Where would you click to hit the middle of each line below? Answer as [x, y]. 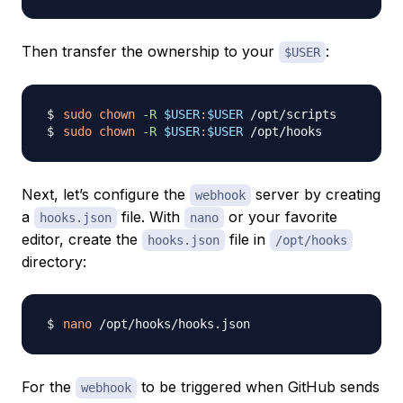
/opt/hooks [311, 241]
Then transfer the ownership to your [150, 52]
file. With [151, 217]
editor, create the [82, 240]
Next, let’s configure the [106, 195]
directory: [54, 262]
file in [247, 240]
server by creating [316, 195]
